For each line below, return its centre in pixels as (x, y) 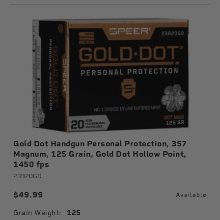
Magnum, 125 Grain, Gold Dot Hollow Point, (100, 154)
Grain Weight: (37, 213)
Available (191, 195)
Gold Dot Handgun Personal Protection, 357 (100, 144)
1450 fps (31, 164)
